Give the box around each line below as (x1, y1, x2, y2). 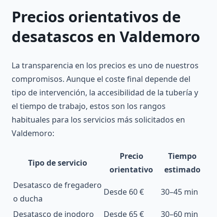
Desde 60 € (104, 186, 144, 198)
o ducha (13, 193, 43, 204)
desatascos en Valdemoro (12, 26, 200, 46)
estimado (164, 164, 201, 175)
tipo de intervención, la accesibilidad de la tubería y (12, 87, 198, 98)
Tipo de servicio (28, 157, 87, 169)
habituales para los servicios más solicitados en (12, 114, 185, 125)
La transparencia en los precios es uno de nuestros (12, 60, 199, 71)
